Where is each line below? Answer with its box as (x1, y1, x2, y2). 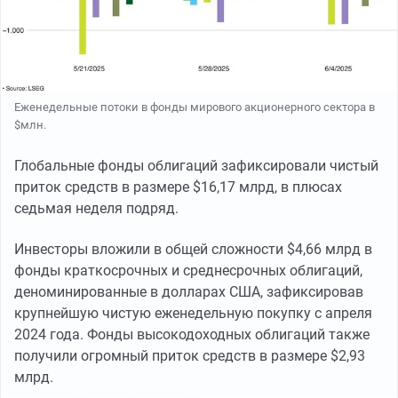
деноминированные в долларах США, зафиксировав (14, 283, 363, 300)
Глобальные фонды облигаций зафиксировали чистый (14, 156, 378, 174)
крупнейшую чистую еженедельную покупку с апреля (14, 304, 372, 322)
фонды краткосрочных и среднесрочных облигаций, (14, 261, 362, 279)
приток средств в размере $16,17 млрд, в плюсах (14, 178, 342, 195)
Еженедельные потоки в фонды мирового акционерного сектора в (14, 99, 375, 114)
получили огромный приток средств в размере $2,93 (14, 346, 365, 364)
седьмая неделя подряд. (14, 199, 179, 217)
